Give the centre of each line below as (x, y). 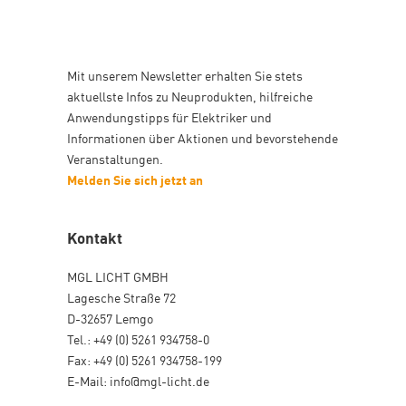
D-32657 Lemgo (110, 318)
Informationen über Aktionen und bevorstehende (203, 137)
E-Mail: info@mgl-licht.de (138, 380)
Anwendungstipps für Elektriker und (169, 116)
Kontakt (95, 237)
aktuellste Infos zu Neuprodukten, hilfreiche (190, 96)
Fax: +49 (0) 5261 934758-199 (145, 359)
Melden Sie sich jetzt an (135, 179)
